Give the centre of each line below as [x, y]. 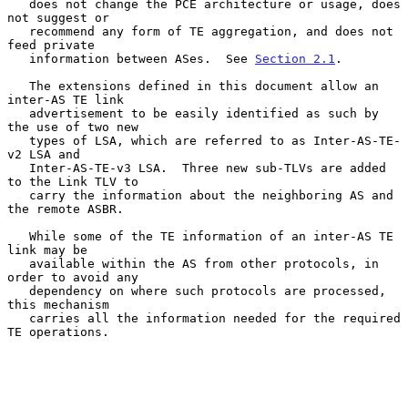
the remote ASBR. [66, 209]
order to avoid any [73, 277]
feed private [51, 45]
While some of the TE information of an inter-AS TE [18, 236]
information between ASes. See [142, 58]
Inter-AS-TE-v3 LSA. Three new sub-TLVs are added [18, 168]
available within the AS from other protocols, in [18, 263]
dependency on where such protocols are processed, [18, 291]
